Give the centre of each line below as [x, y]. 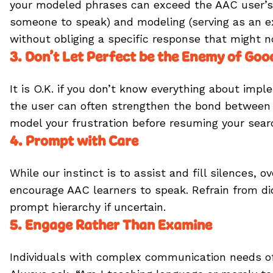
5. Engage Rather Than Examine [111, 225]
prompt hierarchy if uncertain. [88, 207]
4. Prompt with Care [76, 141]
